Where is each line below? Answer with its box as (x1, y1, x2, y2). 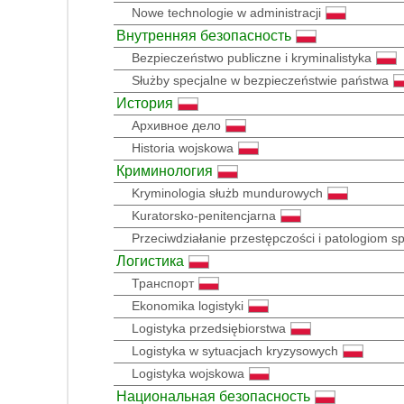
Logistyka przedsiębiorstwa (132, 320, 286, 335)
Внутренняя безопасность (116, 27, 291, 43)
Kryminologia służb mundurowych (132, 185, 323, 200)
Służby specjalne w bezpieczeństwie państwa (132, 72, 389, 87)
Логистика (116, 252, 184, 269)
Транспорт (132, 275, 194, 290)
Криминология (116, 162, 213, 179)
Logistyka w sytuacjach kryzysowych (132, 343, 338, 358)
